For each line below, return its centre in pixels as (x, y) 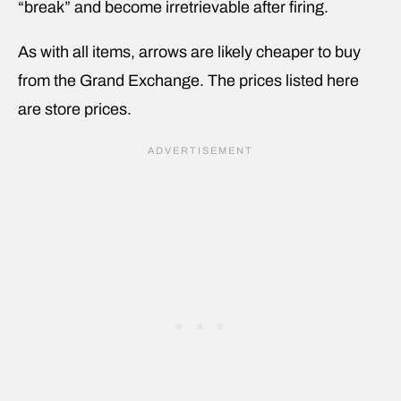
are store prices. (75, 109)
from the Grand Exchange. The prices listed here (188, 80)
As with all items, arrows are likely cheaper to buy (189, 51)
